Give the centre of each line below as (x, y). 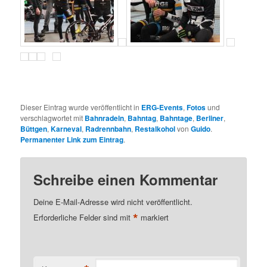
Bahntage (176, 118)
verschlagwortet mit (53, 117)
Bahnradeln (105, 118)
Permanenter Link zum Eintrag (72, 139)
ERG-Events (162, 107)
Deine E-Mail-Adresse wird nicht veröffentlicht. (113, 201)
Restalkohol (155, 128)
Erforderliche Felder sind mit (83, 217)
